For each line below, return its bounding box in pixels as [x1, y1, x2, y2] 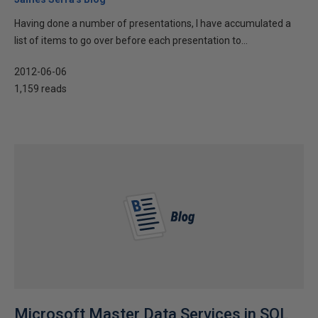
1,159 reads [14, 83, 67, 94]
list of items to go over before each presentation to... [14, 35, 248, 46]
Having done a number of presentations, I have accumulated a [14, 18, 291, 29]
